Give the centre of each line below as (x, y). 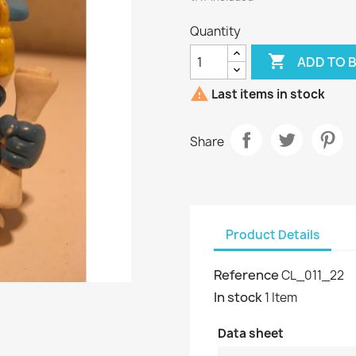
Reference (246, 275)
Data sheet (251, 333)
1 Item (281, 298)
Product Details (273, 234)
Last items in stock (267, 95)
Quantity (215, 31)
